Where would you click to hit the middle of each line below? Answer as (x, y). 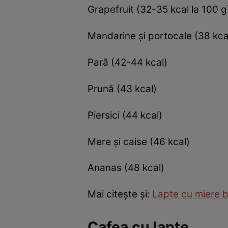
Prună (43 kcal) (122, 89)
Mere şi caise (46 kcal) (139, 141)
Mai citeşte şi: (120, 194)
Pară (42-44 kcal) (127, 62)
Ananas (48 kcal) (126, 168)
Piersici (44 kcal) (125, 115)
